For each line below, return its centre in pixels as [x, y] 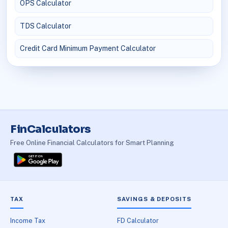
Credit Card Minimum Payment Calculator [88, 48]
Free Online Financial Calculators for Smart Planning [92, 142]
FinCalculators [51, 129]
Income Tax [28, 221]
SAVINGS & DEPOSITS [154, 199]
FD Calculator [138, 221]
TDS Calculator [46, 26]
